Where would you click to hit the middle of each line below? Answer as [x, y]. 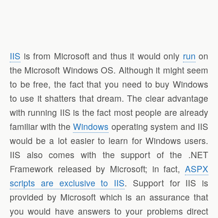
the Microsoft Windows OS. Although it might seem [109, 70]
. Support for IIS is [166, 183]
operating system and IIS [159, 127]
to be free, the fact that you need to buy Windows [109, 84]
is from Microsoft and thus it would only [102, 56]
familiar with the [42, 127]
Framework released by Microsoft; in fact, [97, 169]
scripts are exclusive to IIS [67, 183]
